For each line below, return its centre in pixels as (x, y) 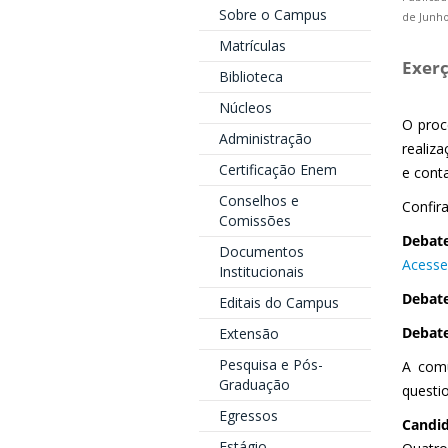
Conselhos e (258, 200)
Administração (265, 138)
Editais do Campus (278, 302)
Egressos (248, 415)
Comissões (254, 220)
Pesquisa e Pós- (270, 364)
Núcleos (245, 107)
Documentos (261, 251)
